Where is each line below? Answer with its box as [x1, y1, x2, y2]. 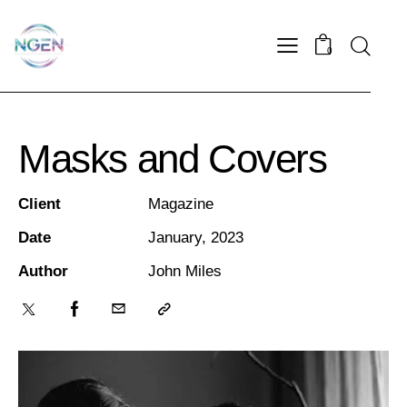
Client [18, 195, 61, 213]
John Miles [147, 263, 222, 281]
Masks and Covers [18, 136, 327, 182]
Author [18, 263, 68, 281]
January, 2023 [147, 229, 243, 247]
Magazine [147, 195, 213, 213]
